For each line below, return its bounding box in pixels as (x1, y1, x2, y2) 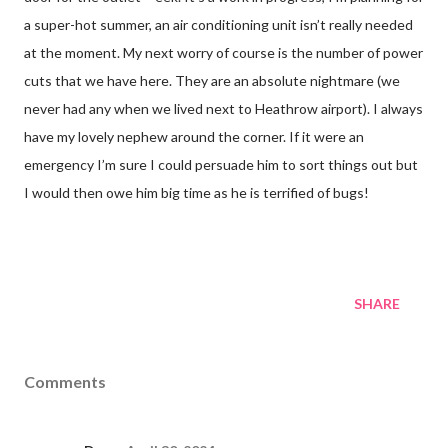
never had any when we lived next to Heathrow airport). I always (24, 99, 423, 117)
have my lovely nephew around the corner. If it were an (24, 127, 364, 145)
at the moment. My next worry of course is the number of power (24, 43, 423, 61)
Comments (24, 371, 106, 391)
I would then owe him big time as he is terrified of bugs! (24, 183, 369, 201)
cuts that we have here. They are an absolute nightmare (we (24, 71, 400, 89)
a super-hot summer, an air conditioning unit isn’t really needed (24, 15, 413, 33)
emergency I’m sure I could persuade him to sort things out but (24, 155, 418, 173)
